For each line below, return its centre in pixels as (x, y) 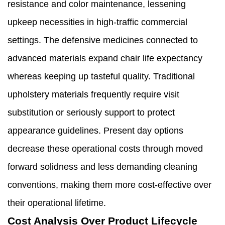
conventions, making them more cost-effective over (109, 185)
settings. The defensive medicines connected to (103, 40)
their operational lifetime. (57, 203)
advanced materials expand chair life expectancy (105, 59)
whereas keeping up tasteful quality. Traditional (101, 77)
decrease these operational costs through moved (105, 149)
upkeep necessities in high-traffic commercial (97, 22)
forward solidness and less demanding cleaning (102, 167)
